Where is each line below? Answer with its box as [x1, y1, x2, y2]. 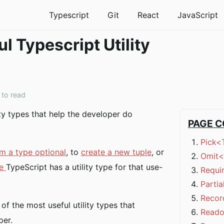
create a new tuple [80, 147, 151, 157]
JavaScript [177, 10, 218, 20]
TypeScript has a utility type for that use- [5, 162, 162, 172]
